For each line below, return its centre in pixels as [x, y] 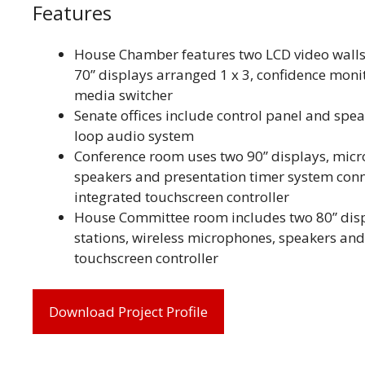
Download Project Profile [128, 311]
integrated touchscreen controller [182, 197]
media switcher [123, 95]
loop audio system [134, 136]
